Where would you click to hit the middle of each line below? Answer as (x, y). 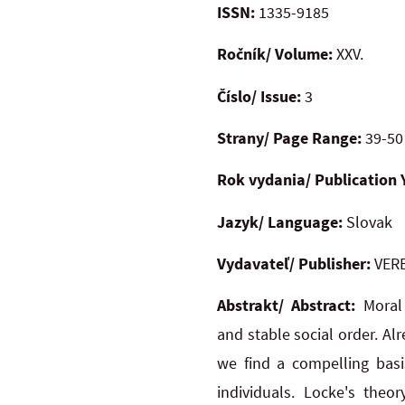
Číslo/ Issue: (261, 96)
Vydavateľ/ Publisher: (294, 264)
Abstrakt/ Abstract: (290, 306)
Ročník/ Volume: (275, 54)
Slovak (367, 221)
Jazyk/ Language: (280, 221)
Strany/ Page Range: (291, 137)
